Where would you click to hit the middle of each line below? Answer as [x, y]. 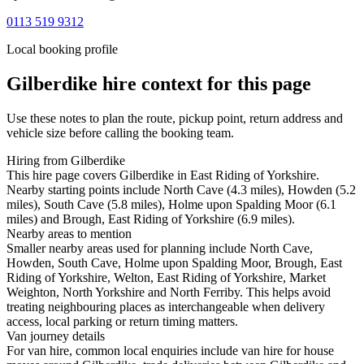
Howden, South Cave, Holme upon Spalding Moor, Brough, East [174, 263]
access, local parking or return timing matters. [122, 322]
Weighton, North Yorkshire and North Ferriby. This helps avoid [169, 292]
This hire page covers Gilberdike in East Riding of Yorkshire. [163, 175]
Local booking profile [62, 50]
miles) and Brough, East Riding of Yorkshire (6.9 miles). [151, 219]
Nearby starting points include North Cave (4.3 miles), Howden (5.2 [181, 190]
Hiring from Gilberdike [66, 161]
